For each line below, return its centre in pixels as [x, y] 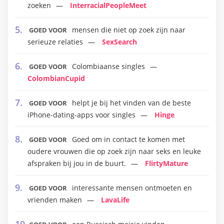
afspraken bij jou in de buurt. [77, 163]
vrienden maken [55, 200]
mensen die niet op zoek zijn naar [129, 30]
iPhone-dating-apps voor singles [81, 115]
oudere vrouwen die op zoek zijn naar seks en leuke [114, 151]
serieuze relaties [55, 42]
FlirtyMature [166, 163]
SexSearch [119, 42]
